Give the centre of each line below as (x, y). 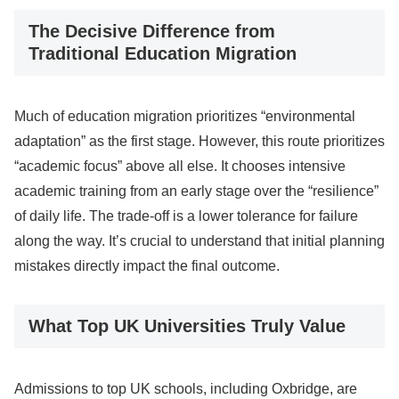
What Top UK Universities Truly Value (187, 326)
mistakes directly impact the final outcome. (147, 266)
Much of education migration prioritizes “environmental (185, 117)
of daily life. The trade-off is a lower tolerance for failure (186, 216)
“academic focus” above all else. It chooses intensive (180, 167)
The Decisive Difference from (152, 31)
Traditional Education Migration (163, 53)
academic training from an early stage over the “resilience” (196, 191)
